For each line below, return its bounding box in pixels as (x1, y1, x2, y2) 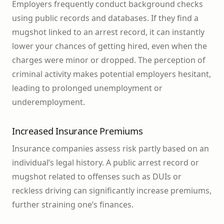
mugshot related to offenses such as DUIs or (12, 171, 181, 182)
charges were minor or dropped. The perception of (12, 54, 205, 66)
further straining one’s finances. (12, 199, 133, 210)
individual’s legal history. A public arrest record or (12, 157, 199, 168)
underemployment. (12, 96, 85, 108)
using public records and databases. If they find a (12, 12, 198, 24)
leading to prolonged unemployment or (12, 82, 162, 94)
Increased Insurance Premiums (12, 124, 143, 137)
